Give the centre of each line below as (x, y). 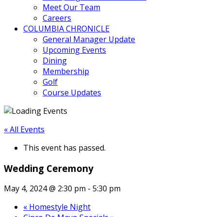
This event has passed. (64, 148)
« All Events (24, 129)
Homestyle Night (59, 207)
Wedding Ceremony (49, 168)
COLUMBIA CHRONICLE (66, 29)
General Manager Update (89, 39)
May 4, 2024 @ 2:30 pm (45, 189)
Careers (57, 18)
